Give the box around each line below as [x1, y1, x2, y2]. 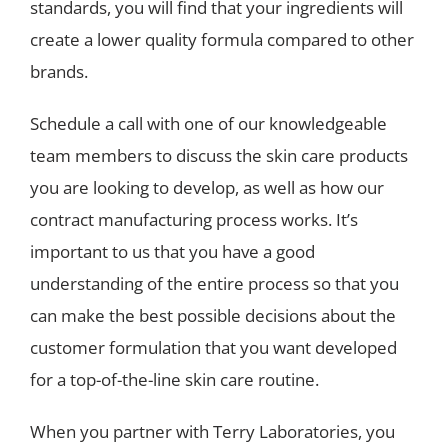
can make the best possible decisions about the [30, 304, 396, 328]
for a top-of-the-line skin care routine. [30, 368, 319, 392]
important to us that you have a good [30, 240, 315, 264]
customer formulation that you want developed [30, 336, 397, 360]
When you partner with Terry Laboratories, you [30, 420, 395, 444]
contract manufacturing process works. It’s [30, 208, 358, 232]
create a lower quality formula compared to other [30, 28, 414, 52]
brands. [30, 60, 88, 84]
